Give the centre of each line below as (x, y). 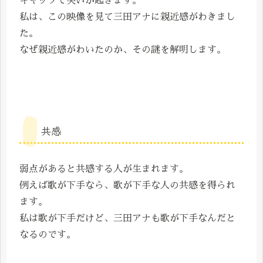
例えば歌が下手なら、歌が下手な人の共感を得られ (127, 186)
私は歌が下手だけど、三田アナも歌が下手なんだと (127, 219)
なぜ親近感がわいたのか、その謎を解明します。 (123, 50)
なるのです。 (48, 235)
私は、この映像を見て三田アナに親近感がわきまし (127, 17)
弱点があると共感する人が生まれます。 (104, 169)
